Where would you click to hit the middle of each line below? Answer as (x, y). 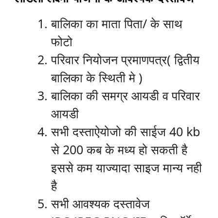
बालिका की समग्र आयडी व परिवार (126, 96)
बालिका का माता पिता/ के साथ (117, 24)
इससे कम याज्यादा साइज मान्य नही (127, 168)
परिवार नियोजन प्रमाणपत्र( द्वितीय (125, 60)
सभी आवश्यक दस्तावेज (100, 204)
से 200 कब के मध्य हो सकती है (119, 150)
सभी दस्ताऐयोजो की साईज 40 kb (126, 132)
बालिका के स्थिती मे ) (97, 78)
